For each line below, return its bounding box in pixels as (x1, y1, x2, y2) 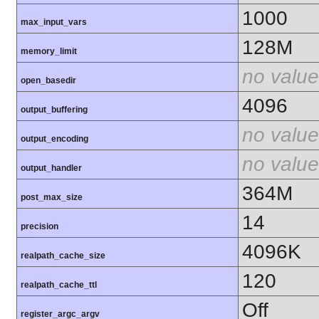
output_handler (21, 163, 82, 174)
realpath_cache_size (21, 251, 105, 261)
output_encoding (21, 134, 88, 145)
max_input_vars (21, 17, 87, 28)
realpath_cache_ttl (21, 280, 97, 291)
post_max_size (21, 192, 83, 203)
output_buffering (21, 105, 88, 115)
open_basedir (21, 75, 76, 86)
